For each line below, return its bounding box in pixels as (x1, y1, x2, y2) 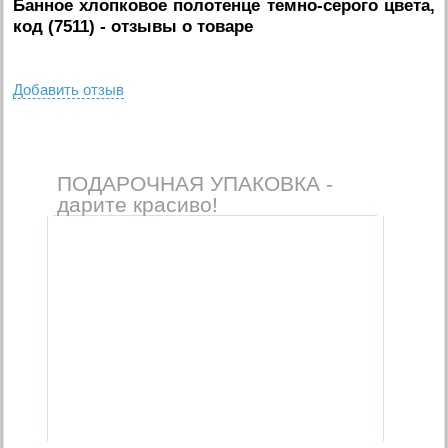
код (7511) (13, 16, 96, 36)
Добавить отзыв (13, 80, 125, 98)
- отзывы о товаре (95, 16, 254, 36)
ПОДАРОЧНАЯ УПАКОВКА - (56, 171, 333, 195)
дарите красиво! (56, 192, 218, 216)
